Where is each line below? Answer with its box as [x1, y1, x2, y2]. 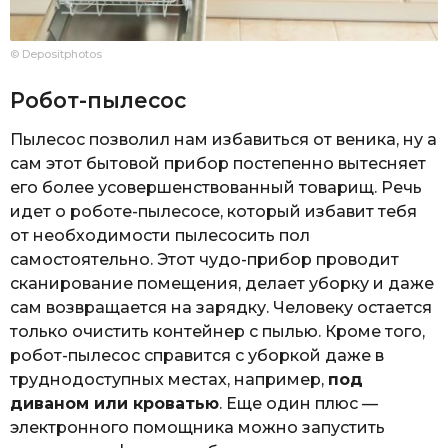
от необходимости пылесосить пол [10, 225, 310, 245]
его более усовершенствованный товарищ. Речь [10, 177, 422, 197]
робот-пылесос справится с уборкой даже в [10, 345, 384, 365]
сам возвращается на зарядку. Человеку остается [10, 297, 432, 317]
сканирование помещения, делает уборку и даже [10, 273, 434, 293]
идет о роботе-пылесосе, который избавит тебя [10, 201, 417, 221]
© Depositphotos [10, 47, 102, 62]
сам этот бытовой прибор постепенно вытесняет [10, 153, 426, 173]
